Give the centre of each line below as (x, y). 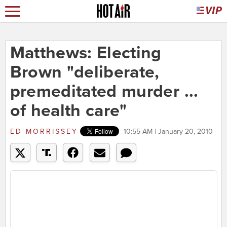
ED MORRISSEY (44, 132)
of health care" (68, 111)
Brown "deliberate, (85, 72)
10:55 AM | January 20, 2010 (168, 132)
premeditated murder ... (104, 92)
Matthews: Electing (86, 53)
